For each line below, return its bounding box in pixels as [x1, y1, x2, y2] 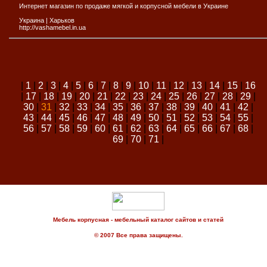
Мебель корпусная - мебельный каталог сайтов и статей [53, 216, 223, 223]
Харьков [49, 16, 74, 24]
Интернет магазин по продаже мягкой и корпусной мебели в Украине [19, 2, 228, 10]
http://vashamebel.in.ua [19, 23, 86, 31]
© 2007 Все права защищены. [94, 232, 183, 238]
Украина [19, 16, 44, 24]
